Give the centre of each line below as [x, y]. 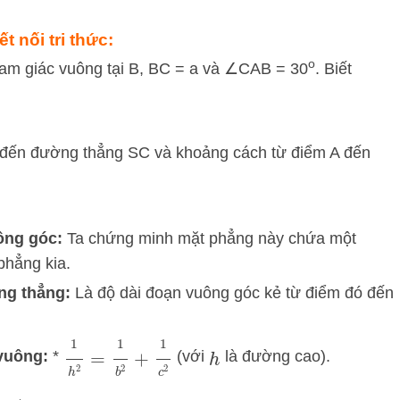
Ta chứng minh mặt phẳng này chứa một [209, 238]
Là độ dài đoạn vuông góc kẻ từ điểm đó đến [232, 293]
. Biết [333, 69]
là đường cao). [275, 357]
